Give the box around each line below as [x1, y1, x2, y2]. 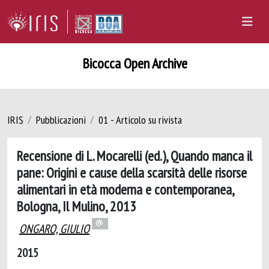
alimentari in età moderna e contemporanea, [17, 180, 234, 198]
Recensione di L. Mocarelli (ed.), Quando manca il [17, 147, 252, 165]
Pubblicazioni [36, 113, 86, 127]
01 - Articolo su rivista [98, 113, 182, 127]
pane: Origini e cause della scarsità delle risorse [17, 163, 247, 181]
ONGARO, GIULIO [19, 221, 89, 237]
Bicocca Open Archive [82, 54, 187, 73]
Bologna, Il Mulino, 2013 [17, 197, 136, 215]
